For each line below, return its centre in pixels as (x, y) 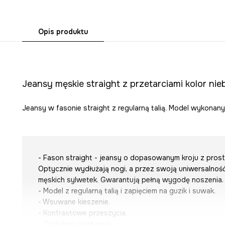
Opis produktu (63, 32)
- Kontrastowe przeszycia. (82, 213)
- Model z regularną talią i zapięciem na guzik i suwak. (127, 191)
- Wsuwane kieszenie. (74, 202)
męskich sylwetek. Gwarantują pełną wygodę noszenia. (131, 180)
